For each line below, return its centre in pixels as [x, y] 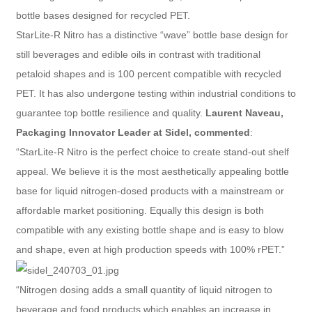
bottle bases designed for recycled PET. [103, 16]
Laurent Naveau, [244, 113]
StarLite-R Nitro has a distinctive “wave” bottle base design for [152, 35]
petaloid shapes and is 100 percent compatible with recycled [148, 74]
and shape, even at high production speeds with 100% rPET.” [150, 250]
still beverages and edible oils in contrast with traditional [138, 55]
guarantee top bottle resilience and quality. [110, 113]
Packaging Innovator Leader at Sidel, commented [133, 133]
